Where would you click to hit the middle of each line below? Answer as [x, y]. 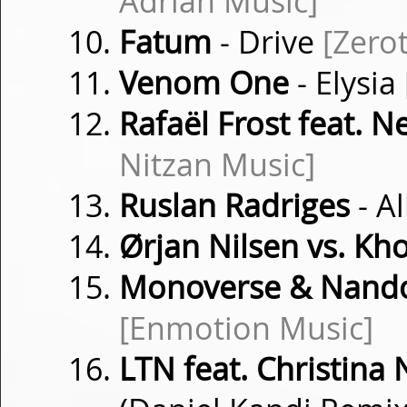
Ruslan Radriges [234, 205]
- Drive [267, 42]
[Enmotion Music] [246, 328]
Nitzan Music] [217, 164]
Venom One [204, 83]
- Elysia [347, 83]
